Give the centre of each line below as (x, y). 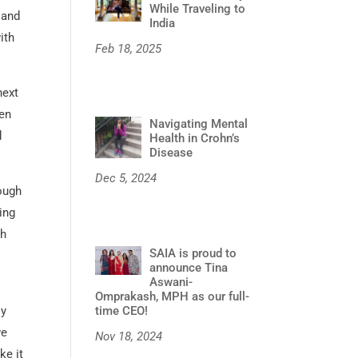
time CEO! (122, 310)
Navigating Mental (199, 123)
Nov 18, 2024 (129, 336)
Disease (173, 152)
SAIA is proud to (193, 253)
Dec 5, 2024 (126, 178)
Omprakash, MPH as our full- (173, 296)
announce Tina (189, 267)
